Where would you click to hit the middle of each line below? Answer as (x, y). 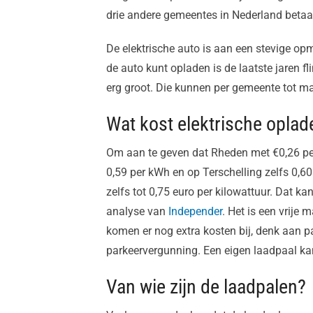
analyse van (137, 212)
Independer (195, 212)
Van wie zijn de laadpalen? (206, 287)
